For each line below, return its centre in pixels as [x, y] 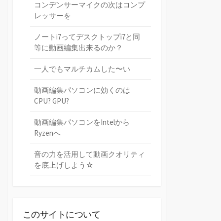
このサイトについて [62, 214]
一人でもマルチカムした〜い [82, 69]
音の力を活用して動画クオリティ [90, 154]
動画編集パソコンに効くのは [82, 90]
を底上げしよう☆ [64, 165]
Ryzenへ [48, 133]
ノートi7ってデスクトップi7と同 [87, 37]
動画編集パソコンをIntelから [82, 122]
